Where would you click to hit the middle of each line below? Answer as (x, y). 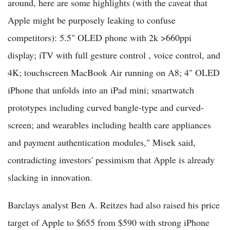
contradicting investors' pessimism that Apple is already (111, 160)
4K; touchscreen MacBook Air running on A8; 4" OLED (114, 73)
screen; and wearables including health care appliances (109, 125)
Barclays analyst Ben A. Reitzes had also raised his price (114, 205)
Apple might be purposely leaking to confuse (92, 20)
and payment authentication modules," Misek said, (102, 142)
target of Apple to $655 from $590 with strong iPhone (109, 223)
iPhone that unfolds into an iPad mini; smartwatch (101, 90)
